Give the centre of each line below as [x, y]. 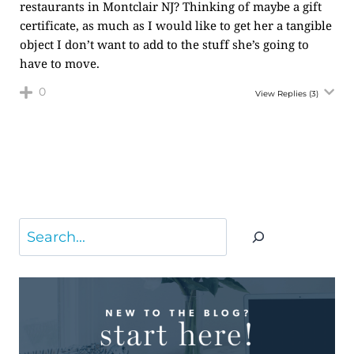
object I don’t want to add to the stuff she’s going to [164, 44]
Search [43, 230]
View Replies [281, 94]
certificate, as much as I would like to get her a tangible [176, 25]
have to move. [60, 63]
